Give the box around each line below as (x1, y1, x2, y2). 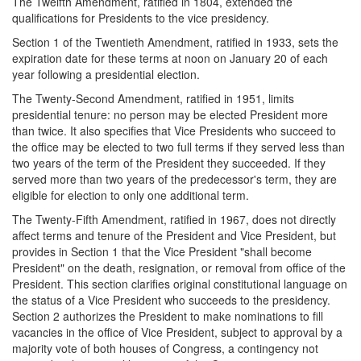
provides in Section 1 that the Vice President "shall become (12, 243, 312, 259)
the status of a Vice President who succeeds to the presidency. (12, 291, 330, 308)
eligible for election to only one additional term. (12, 186, 249, 203)
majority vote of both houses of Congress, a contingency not (12, 339, 318, 356)
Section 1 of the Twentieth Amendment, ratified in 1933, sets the (12, 33, 338, 50)
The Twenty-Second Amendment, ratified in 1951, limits (12, 89, 294, 106)
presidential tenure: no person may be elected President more (12, 106, 328, 122)
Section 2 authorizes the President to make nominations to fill (12, 307, 323, 324)
